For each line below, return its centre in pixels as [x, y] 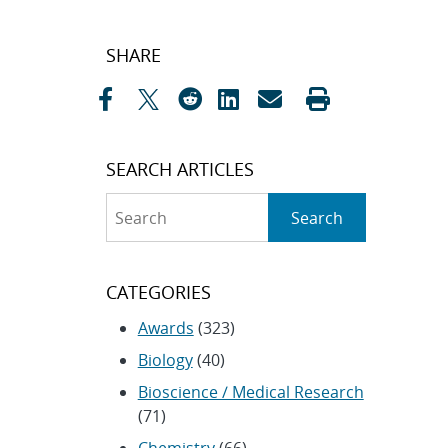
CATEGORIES [158, 292]
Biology [165, 360]
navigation [146, 76]
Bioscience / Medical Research [250, 392]
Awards [165, 328]
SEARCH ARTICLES [179, 168]
